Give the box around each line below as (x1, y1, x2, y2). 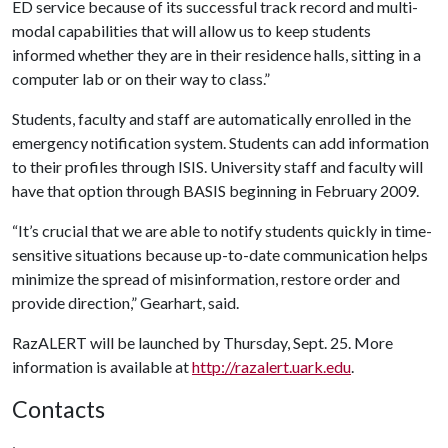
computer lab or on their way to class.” (12, 69, 270, 88)
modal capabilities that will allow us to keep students (12, 21, 371, 40)
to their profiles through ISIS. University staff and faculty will (12, 157, 423, 176)
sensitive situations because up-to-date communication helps (12, 245, 428, 264)
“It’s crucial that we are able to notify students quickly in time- (12, 221, 432, 240)
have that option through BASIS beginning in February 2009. (12, 181, 419, 200)
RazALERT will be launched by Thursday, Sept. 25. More (12, 333, 393, 352)
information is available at (12, 357, 192, 376)
